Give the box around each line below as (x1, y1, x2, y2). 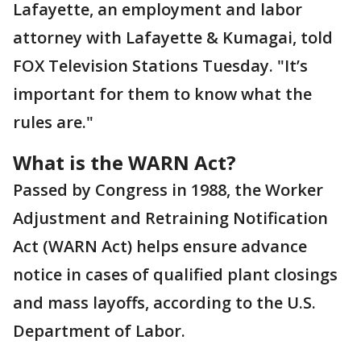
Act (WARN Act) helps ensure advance (13, 235, 307, 257)
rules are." (13, 111, 98, 133)
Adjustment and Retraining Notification (13, 207, 328, 229)
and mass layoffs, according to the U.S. (13, 292, 316, 313)
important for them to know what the (13, 83, 312, 105)
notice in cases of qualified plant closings (13, 263, 338, 285)
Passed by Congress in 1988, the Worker (13, 179, 323, 201)
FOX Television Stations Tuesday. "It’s (13, 55, 308, 77)
